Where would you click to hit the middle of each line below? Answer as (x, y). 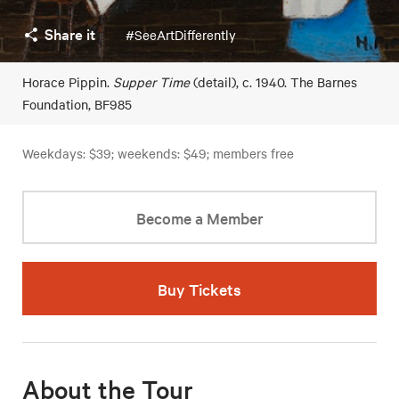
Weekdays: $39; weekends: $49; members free (158, 153)
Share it (70, 33)
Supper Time (151, 82)
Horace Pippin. (68, 82)
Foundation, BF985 (77, 104)
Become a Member (199, 218)
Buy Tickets (199, 289)
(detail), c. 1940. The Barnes (273, 82)
